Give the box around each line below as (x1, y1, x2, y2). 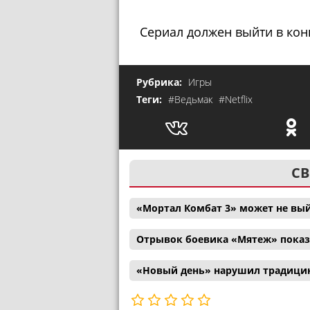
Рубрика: (136, 75, 185, 89)
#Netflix (219, 92, 253, 106)
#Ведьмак (168, 92, 215, 106)
